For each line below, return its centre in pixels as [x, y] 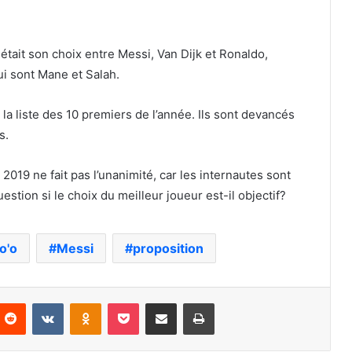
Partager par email [189, 302]
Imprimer [235, 302]
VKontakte [88, 302]
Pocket [155, 302]
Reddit [41, 302]
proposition [168, 248]
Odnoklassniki [134, 302]
